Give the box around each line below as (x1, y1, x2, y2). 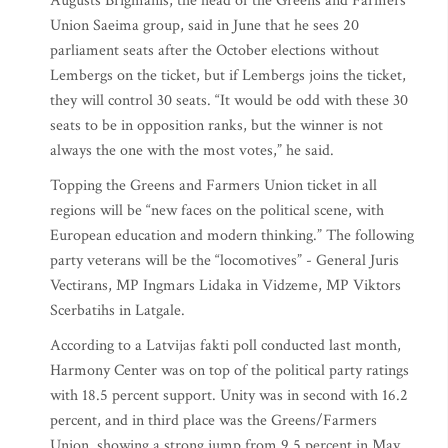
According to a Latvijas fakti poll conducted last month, (50, 335, 401, 356)
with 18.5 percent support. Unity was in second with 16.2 (50, 385, 408, 406)
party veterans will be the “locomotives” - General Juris (50, 250, 399, 271)
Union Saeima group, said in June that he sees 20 (50, 15, 359, 36)
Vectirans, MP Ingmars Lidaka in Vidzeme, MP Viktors (50, 275, 401, 296)
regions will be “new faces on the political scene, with (50, 200, 384, 221)
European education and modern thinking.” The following (50, 225, 414, 246)
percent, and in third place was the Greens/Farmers (50, 410, 377, 431)
